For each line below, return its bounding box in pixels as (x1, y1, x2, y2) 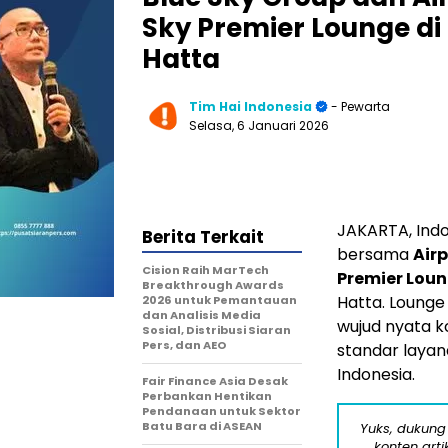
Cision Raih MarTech (142, 262, 269, 279)
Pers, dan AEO (142, 337, 227, 354)
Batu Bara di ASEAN (142, 418, 262, 435)
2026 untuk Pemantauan (142, 292, 297, 309)
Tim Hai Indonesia (189, 98, 312, 116)
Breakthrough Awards (142, 277, 284, 294)
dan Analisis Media (142, 307, 261, 324)
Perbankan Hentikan (142, 388, 272, 405)
